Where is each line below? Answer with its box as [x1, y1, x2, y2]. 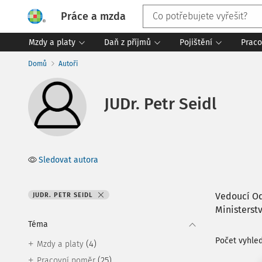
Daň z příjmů [104, 37, 151, 47]
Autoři [58, 60, 78, 68]
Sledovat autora [39, 155, 98, 165]
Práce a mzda [61, 9, 126, 23]
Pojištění [180, 37, 212, 47]
